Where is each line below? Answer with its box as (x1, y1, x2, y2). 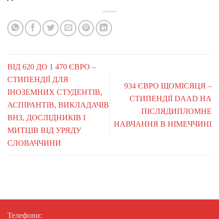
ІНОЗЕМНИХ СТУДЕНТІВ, (7, 88, 102, 97)
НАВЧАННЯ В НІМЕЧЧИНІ (114, 120, 212, 129)
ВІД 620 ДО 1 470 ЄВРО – (7, 63, 96, 71)
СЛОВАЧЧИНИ (7, 139, 61, 148)
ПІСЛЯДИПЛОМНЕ (141, 107, 212, 116)
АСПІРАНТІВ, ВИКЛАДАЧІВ (7, 101, 109, 109)
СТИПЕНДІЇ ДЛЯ (7, 75, 68, 84)
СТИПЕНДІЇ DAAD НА (130, 94, 212, 103)
